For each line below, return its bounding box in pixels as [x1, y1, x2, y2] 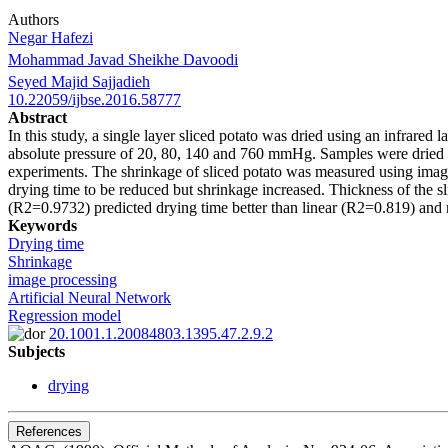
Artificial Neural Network [8, 289, 171, 307]
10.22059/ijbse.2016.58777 [8, 91, 181, 109]
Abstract [8, 109, 67, 127]
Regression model [8, 307, 121, 325]
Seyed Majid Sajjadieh [8, 73, 150, 91]
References [16, 424, 82, 440]
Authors [8, 10, 59, 28]
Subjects [8, 343, 65, 361]
